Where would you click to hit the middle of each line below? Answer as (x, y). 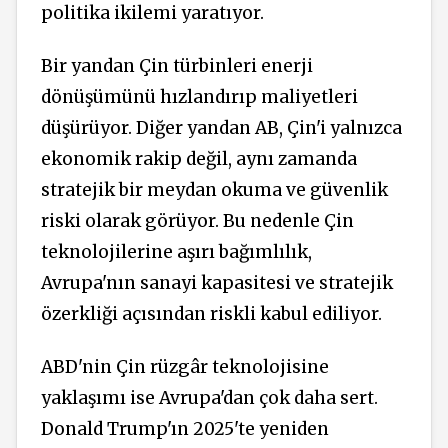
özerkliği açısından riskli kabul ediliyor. (211, 314)
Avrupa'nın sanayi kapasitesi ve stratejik (217, 283)
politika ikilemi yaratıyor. (152, 13)
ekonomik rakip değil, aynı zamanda (199, 159)
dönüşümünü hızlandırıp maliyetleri (199, 97)
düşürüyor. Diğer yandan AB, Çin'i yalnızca (221, 128)
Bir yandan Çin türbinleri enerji (177, 66)
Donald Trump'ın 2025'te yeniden (185, 428)
